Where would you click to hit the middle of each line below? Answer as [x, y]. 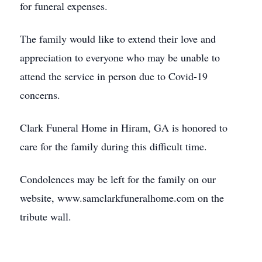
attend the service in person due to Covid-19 [114, 76]
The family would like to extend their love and [118, 39]
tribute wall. [46, 216]
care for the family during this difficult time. [113, 146]
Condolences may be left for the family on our [118, 179]
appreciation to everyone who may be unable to [120, 57]
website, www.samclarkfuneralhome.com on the [122, 198]
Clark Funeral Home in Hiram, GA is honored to [124, 127]
